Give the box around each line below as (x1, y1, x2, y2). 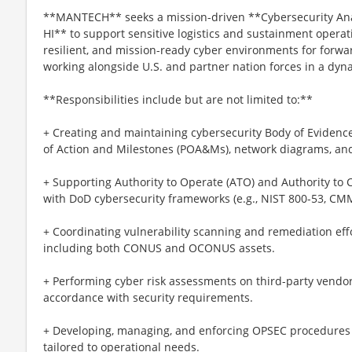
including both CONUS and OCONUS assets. (43, 240, 275, 255)
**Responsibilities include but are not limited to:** (43, 91, 313, 107)
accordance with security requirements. (43, 289, 253, 305)
